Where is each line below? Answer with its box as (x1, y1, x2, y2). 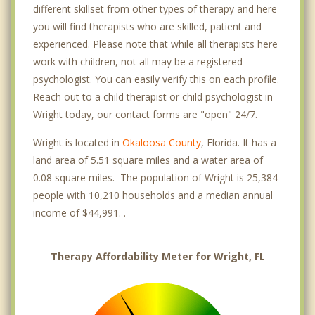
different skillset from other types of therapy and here (33, 1, 277, 15)
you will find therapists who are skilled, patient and (33, 19, 262, 33)
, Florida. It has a (201, 135, 276, 149)
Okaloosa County (122, 135, 201, 149)
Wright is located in (33, 135, 122, 149)
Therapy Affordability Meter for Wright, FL (50, 249, 265, 263)
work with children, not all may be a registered (33, 54, 243, 68)
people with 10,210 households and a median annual (33, 188, 273, 202)
